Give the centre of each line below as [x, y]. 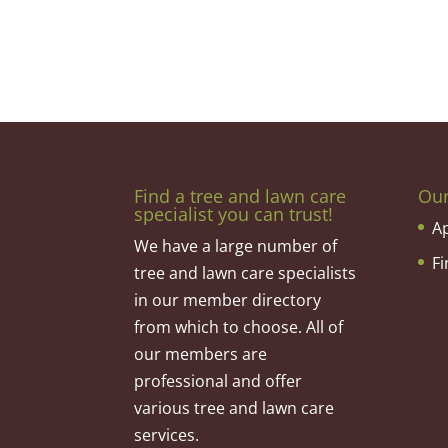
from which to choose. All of [239, 326]
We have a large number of [236, 245]
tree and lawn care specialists [245, 272]
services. [167, 434]
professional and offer [218, 380]
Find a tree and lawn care [240, 195]
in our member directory [228, 299]
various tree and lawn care [234, 407]
